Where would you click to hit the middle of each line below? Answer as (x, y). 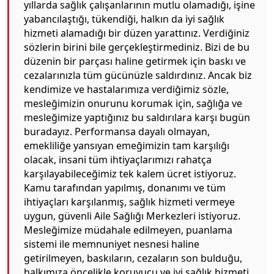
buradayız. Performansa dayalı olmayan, (117, 132)
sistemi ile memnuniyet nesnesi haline (112, 244)
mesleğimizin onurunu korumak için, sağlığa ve (133, 104)
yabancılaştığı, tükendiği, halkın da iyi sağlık (124, 19)
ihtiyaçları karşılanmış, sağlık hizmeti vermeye (129, 202)
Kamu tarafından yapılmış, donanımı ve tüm (125, 188)
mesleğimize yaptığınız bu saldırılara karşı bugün (137, 118)
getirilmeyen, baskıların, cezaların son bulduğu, (133, 258)
